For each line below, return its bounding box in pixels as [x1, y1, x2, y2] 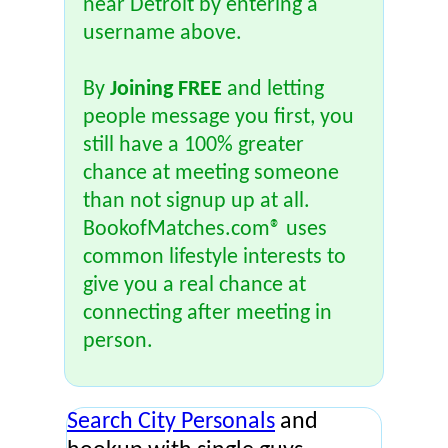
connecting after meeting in [83, 302, 332, 325]
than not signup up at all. [83, 190, 310, 213]
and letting [222, 78, 324, 101]
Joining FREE [110, 78, 222, 101]
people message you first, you [83, 106, 354, 129]
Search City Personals [67, 410, 275, 434]
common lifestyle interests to [83, 246, 346, 269]
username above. [83, 22, 242, 45]
